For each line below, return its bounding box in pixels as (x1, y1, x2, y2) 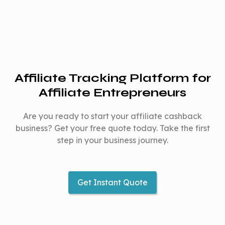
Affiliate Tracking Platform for (14, 71, 211, 86)
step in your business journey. (57, 135, 168, 146)
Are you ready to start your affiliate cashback (23, 111, 202, 122)
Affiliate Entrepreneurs (39, 85, 186, 100)
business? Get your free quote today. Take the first (15, 123, 210, 134)
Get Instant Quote (77, 177, 148, 188)
